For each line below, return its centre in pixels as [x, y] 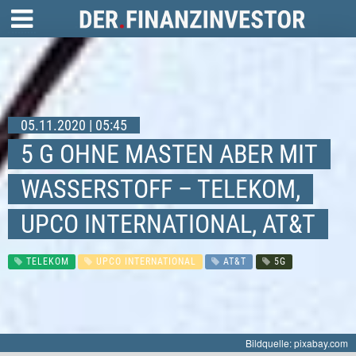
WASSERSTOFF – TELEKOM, [161, 189]
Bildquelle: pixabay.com [297, 343]
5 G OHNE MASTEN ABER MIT [169, 154]
